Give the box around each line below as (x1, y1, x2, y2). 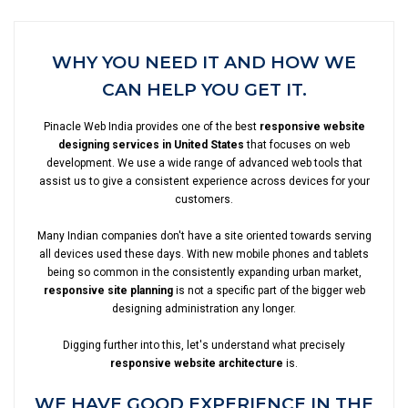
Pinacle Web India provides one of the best (43, 120, 260, 133)
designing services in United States (58, 138, 244, 151)
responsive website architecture (110, 357, 283, 370)
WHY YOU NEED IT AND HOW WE (52, 52, 356, 73)
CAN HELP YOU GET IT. (101, 79, 307, 100)
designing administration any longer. (112, 302, 296, 315)
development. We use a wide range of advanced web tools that (46, 157, 362, 169)
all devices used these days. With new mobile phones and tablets (39, 248, 369, 260)
